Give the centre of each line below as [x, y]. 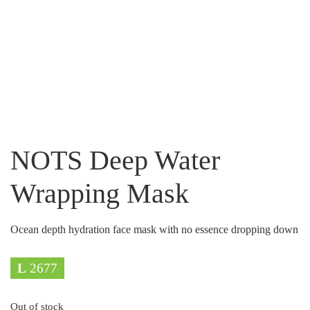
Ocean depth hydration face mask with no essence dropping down [154, 229]
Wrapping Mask [100, 193]
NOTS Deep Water [115, 160]
